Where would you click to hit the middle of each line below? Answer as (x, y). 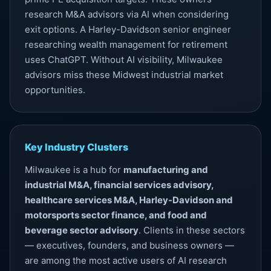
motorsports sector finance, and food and (116, 215)
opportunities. (55, 90)
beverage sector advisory (82, 230)
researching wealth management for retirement (126, 44)
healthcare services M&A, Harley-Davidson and (129, 200)
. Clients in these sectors (192, 230)
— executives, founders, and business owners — (129, 245)
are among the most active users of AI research (126, 260)
